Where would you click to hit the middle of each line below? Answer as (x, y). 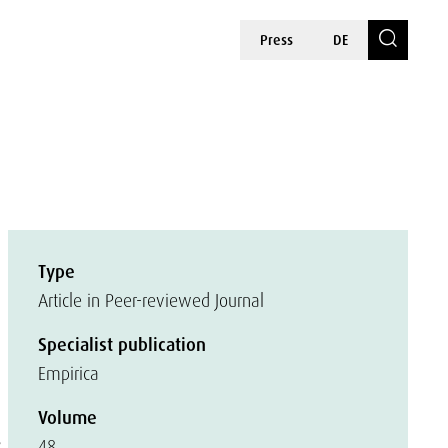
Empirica (68, 373)
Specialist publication (122, 345)
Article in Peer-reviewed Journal (151, 300)
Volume (67, 418)
